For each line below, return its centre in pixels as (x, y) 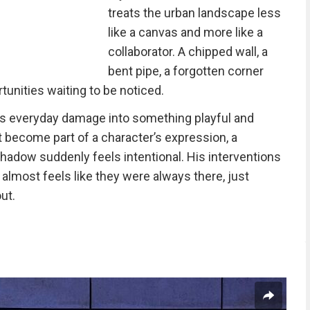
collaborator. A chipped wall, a (188, 52)
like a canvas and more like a (185, 32)
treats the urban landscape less (194, 13)
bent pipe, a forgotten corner (185, 71)
